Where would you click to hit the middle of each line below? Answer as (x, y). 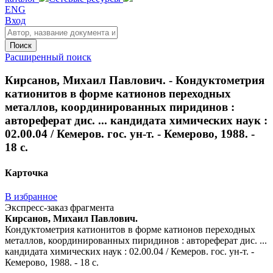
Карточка (27, 172)
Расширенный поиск (48, 57)
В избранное (31, 196)
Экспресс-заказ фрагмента (59, 207)
